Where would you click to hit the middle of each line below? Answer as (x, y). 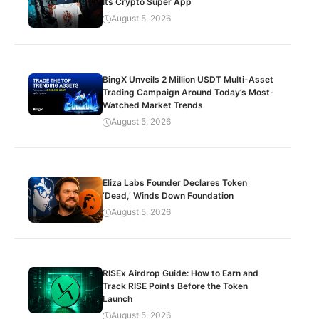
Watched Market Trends (153, 105)
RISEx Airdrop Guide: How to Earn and (181, 273)
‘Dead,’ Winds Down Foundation (168, 196)
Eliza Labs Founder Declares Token (175, 183)
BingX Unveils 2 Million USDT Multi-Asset (188, 80)
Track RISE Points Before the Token (176, 286)
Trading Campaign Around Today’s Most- (189, 93)
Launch (118, 299)
